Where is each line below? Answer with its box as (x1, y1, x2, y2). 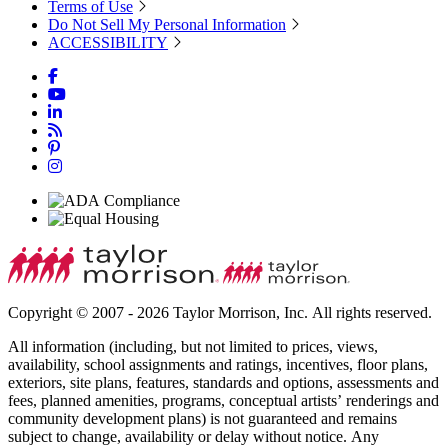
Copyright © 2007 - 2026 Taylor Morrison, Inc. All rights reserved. (8, 303, 432, 321)
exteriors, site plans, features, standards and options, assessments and (8, 373, 439, 391)
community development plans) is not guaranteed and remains (8, 409, 397, 427)
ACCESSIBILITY (48, 33, 168, 51)
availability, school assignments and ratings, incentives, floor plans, (8, 355, 428, 373)
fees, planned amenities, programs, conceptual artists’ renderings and (8, 391, 439, 409)
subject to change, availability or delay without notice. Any (8, 427, 379, 445)
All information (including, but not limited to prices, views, (8, 337, 378, 355)
